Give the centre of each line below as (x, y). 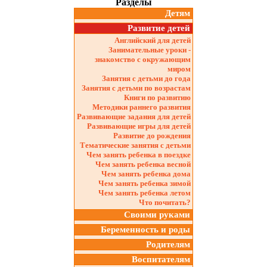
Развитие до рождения (152, 135)
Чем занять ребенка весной (143, 164)
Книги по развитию (157, 97)
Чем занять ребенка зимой (145, 183)
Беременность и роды (145, 229)
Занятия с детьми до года (146, 78)
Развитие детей (160, 28)
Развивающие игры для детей (139, 126)
